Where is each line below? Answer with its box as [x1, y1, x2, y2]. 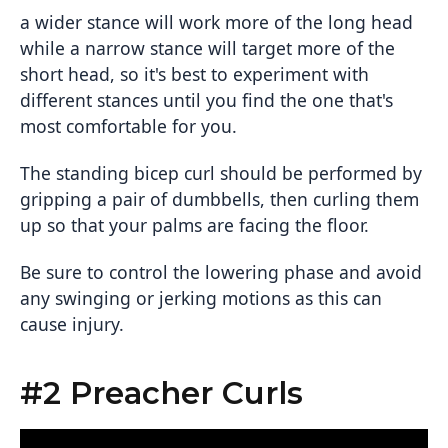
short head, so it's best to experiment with [20, 62, 369, 87]
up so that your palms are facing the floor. [20, 213, 369, 238]
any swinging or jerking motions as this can [20, 286, 382, 311]
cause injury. [20, 312, 124, 337]
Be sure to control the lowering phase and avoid [20, 260, 422, 285]
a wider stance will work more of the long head [20, 10, 413, 35]
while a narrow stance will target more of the [20, 36, 395, 61]
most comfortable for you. [20, 114, 237, 139]
